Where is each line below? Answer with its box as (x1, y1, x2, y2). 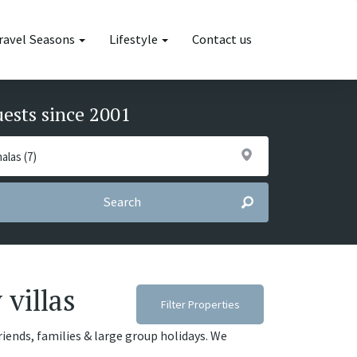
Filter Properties (160, 297, 240, 312)
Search (102, 194, 141, 210)
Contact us (192, 31, 252, 48)
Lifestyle (109, 31, 160, 48)
